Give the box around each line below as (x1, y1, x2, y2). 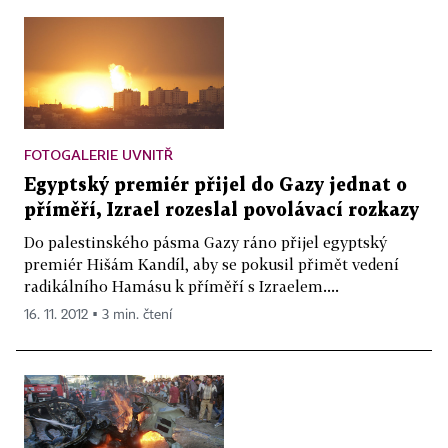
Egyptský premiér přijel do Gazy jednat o (24, 177, 407, 195)
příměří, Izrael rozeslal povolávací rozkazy (24, 202, 419, 220)
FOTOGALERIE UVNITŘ (24, 146, 173, 164)
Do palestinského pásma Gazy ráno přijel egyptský (24, 233, 387, 252)
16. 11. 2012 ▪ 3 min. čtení (24, 308, 172, 323)
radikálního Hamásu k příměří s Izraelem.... (24, 277, 339, 296)
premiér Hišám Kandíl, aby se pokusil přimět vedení (24, 255, 399, 274)
